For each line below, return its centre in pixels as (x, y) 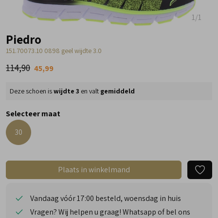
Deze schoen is (32, 91)
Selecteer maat (33, 113)
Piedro (24, 39)
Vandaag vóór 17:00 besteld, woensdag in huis (106, 198)
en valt (90, 91)
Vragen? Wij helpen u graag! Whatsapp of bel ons (110, 212)
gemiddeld (118, 91)
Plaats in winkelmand (94, 169)
